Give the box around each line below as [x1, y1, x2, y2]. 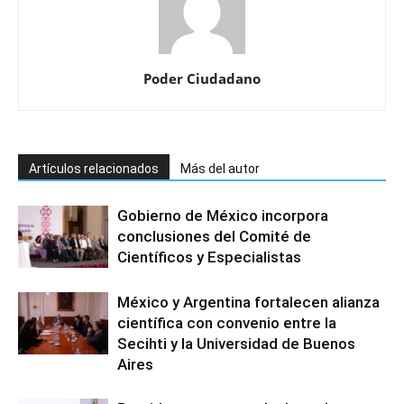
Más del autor [180, 161, 260, 176]
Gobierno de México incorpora [117, 206, 328, 225]
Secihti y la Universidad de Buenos [117, 334, 355, 353]
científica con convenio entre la [117, 313, 336, 332]
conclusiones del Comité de [117, 226, 311, 245]
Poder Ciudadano [143, 69, 261, 87]
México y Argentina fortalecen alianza [117, 292, 380, 311]
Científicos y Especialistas [117, 247, 301, 266]
